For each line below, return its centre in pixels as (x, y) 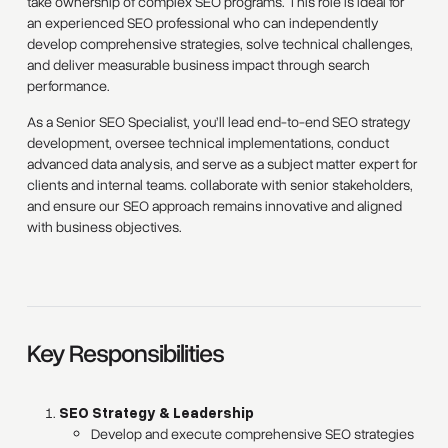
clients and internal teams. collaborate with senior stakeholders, (219, 185)
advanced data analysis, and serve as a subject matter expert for (222, 164)
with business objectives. (104, 227)
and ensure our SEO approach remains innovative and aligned (214, 206)
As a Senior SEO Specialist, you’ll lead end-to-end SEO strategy (218, 122)
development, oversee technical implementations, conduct (207, 143)
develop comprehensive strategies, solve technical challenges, (219, 44)
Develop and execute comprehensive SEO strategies (253, 433)
